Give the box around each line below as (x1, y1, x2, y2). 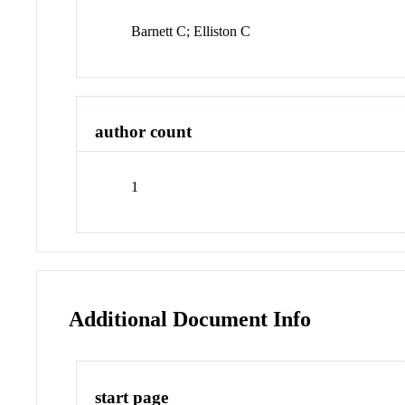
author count (95, 122, 193, 142)
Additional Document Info (69, 306, 312, 331)
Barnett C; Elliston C (131, 23, 251, 39)
